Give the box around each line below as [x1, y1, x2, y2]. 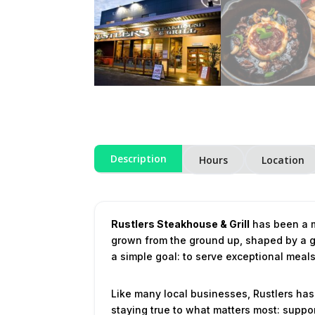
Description [110, 152, 167, 166]
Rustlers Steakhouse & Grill [110, 217, 250, 230]
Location [261, 153, 304, 167]
